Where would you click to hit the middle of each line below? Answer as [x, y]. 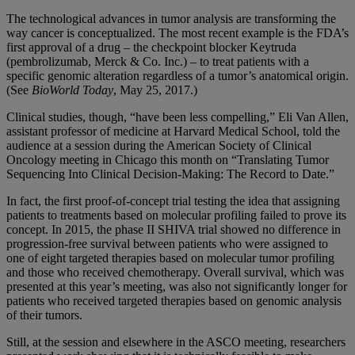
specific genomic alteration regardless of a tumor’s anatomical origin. [177, 76]
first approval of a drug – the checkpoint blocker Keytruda [151, 48]
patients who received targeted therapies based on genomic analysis [174, 301]
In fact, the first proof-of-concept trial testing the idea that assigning [173, 201]
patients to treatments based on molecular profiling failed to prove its [176, 216]
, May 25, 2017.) [155, 90]
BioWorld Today [73, 90]
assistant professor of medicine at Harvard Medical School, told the [173, 132]
